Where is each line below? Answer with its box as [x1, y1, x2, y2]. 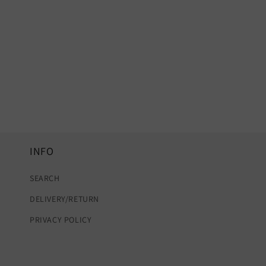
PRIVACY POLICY [30, 214, 92, 226]
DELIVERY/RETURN [30, 194, 99, 205]
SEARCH [30, 173, 60, 184]
